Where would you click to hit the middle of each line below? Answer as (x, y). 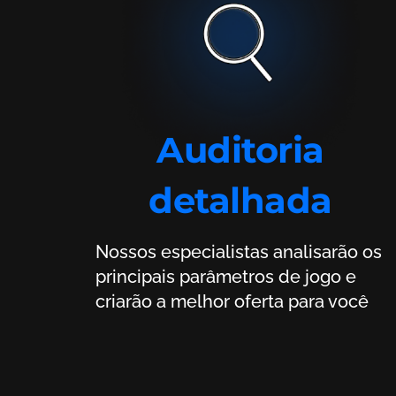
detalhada (240, 200)
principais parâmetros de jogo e (226, 276)
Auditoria (240, 149)
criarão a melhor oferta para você (232, 301)
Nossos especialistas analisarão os (102, 251)
